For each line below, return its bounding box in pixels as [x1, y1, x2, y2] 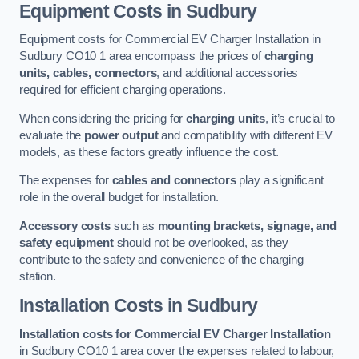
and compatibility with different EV [158, 128, 333, 142]
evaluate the [19, 128, 85, 142]
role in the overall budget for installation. [19, 191, 219, 204]
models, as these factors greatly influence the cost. [19, 145, 279, 159]
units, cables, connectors [19, 67, 157, 80]
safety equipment [19, 236, 114, 249]
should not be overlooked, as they [113, 236, 288, 249]
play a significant [236, 174, 324, 188]
